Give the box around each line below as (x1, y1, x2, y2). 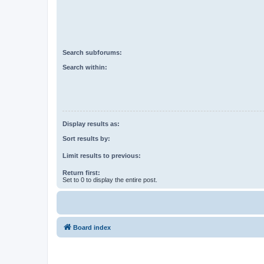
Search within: (62, 63, 107, 71)
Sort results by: (62, 134, 110, 142)
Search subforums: (62, 49, 122, 57)
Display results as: (62, 120, 120, 128)
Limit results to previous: (62, 151, 141, 159)
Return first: (62, 169, 100, 176)
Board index (73, 223, 111, 231)
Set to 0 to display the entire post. (62, 176, 157, 183)
